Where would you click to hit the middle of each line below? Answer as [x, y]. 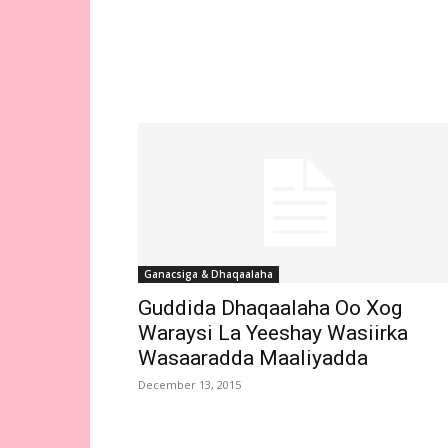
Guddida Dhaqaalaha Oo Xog [270, 308]
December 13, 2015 [189, 384]
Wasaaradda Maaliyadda [253, 358]
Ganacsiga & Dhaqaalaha [208, 274]
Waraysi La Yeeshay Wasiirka [273, 333]
